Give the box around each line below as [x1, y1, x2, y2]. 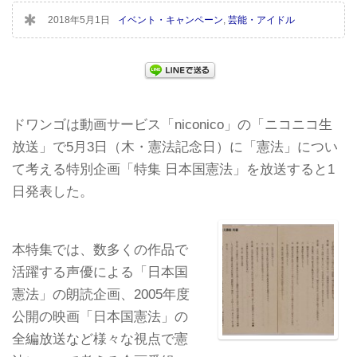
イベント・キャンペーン [118, 14, 223, 25]
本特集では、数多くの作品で [12, 241, 188, 257]
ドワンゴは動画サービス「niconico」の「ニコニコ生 [12, 116, 332, 132]
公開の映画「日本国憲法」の [12, 308, 188, 324]
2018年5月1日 [48, 14, 110, 25]
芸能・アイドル [228, 14, 295, 25]
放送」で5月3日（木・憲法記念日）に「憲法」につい [12, 139, 338, 155]
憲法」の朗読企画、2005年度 [12, 286, 190, 302]
